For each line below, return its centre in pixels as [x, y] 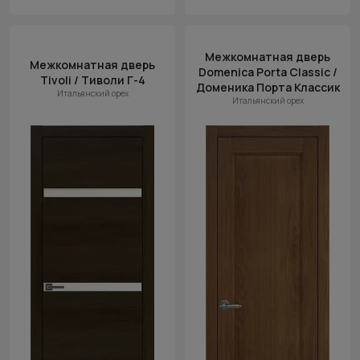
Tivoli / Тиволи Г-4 [92, 80]
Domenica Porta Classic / [268, 72]
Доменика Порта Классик [268, 87]
